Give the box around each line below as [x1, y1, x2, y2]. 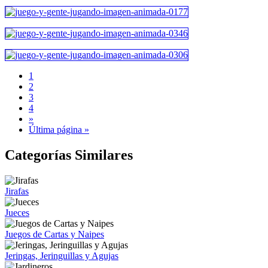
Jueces [5, 207, 29, 218]
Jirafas [5, 185, 29, 196]
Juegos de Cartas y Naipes [5, 229, 104, 239]
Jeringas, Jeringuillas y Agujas [5, 250, 118, 261]
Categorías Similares [5, 147, 133, 163]
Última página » [29, 124, 89, 135]
